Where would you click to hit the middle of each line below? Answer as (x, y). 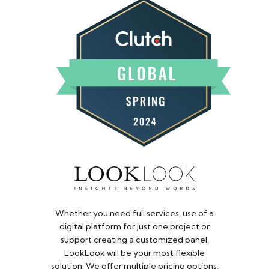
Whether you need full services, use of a (134, 213)
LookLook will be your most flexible (134, 253)
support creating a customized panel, (134, 240)
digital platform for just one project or (134, 227)
